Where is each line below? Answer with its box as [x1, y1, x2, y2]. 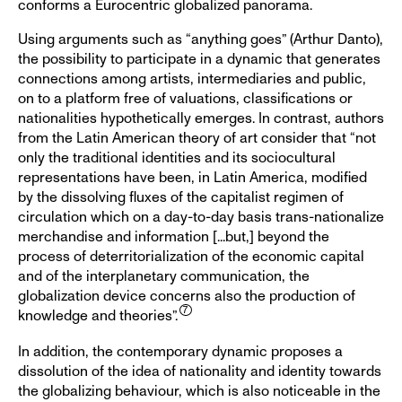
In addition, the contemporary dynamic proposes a [18, 344, 343, 359]
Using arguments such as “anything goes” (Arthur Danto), [18, 31, 383, 47]
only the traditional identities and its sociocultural [18, 150, 336, 165]
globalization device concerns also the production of [18, 288, 355, 303]
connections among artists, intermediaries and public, [18, 71, 366, 86]
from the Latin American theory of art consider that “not [18, 130, 376, 145]
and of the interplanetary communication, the [18, 268, 310, 284]
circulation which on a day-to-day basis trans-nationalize [18, 209, 384, 224]
